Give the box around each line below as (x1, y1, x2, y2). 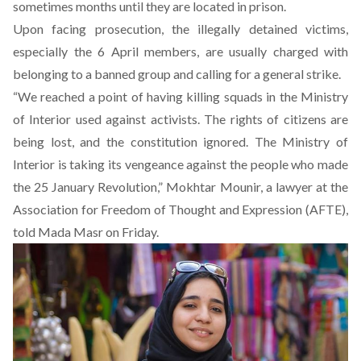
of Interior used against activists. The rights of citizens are (13, 111, 348, 127)
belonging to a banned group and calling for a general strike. (13, 66, 341, 81)
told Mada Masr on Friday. (13, 224, 159, 239)
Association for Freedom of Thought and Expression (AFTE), (13, 201, 348, 217)
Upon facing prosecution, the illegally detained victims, (13, 21, 348, 36)
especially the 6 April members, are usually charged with (13, 44, 348, 59)
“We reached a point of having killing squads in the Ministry (13, 89, 348, 104)
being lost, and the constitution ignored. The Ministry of (13, 134, 348, 149)
